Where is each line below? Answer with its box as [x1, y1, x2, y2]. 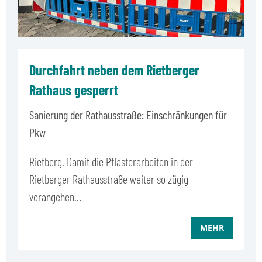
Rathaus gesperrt [29, 81, 118, 98]
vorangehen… [29, 189, 81, 204]
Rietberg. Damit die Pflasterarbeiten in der [29, 154, 193, 168]
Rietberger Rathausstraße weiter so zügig [29, 171, 188, 186]
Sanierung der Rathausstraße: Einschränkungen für [29, 107, 227, 122]
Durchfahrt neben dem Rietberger [29, 61, 199, 78]
